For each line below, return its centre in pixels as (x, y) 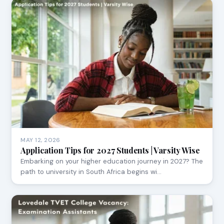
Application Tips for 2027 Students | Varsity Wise (110, 150)
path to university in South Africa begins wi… (91, 171)
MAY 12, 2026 (40, 140)
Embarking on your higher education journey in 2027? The (112, 161)
